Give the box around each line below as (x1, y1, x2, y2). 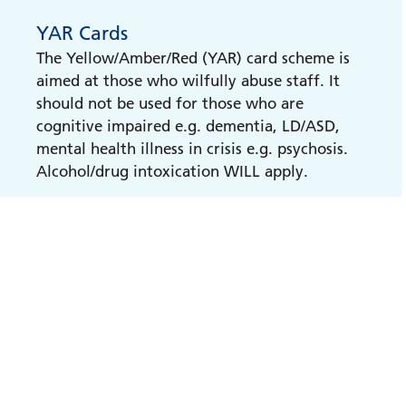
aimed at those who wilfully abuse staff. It (36, 72, 340, 90)
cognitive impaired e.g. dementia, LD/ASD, (36, 117, 340, 135)
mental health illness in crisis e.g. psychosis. (36, 140, 348, 158)
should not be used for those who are (36, 94, 304, 112)
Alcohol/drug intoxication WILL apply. (36, 162, 308, 180)
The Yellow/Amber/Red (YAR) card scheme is (36, 49, 350, 67)
